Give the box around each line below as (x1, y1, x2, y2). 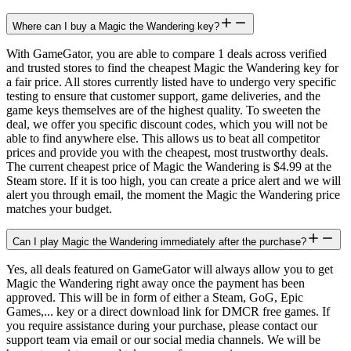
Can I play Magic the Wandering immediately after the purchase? (13, 236, 306, 248)
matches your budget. (6, 202, 112, 216)
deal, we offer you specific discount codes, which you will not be (6, 118, 327, 132)
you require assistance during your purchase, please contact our (6, 319, 317, 333)
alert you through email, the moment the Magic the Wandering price (6, 188, 340, 202)
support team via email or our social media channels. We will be (6, 333, 320, 347)
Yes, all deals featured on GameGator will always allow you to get (6, 262, 333, 277)
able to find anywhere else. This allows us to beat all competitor (6, 132, 320, 146)
